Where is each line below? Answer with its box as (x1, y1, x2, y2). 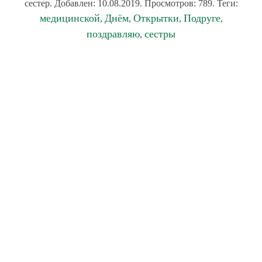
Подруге (183, 12, 220, 24)
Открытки (133, 12, 179, 24)
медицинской (39, 12, 100, 24)
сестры (144, 28, 175, 40)
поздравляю (87, 28, 140, 40)
